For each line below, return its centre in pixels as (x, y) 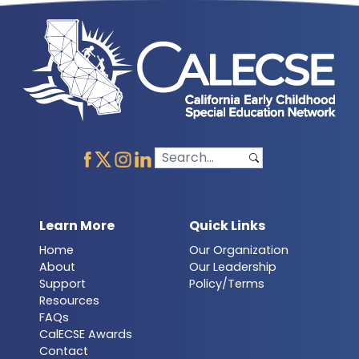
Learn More (77, 225)
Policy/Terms (226, 283)
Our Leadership (232, 266)
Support (63, 283)
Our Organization (238, 250)
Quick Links (227, 225)
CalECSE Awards (86, 334)
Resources (70, 300)
